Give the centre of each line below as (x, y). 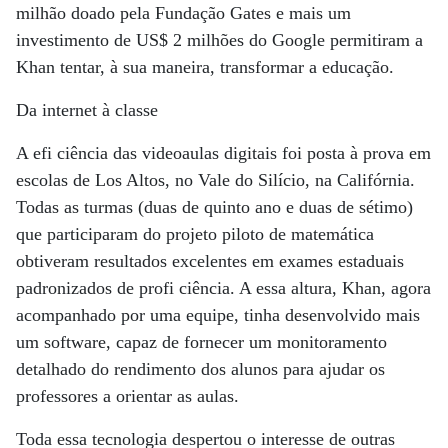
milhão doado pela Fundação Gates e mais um (183, 13)
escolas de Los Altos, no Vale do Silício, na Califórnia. (215, 180)
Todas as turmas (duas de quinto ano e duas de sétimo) (214, 207)
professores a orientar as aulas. (127, 396)
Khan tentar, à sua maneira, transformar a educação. (205, 67)
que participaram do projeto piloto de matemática (195, 234)
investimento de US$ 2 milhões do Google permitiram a (219, 40)
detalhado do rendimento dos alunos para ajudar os (200, 369)
